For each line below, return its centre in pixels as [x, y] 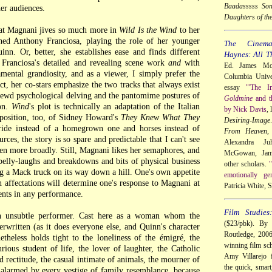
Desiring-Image [247, 120]
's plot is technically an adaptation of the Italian [114, 107]
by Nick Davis [245, 109]
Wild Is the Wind [148, 30]
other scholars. [247, 164]
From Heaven [246, 131]
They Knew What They [160, 117]
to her [189, 30]
